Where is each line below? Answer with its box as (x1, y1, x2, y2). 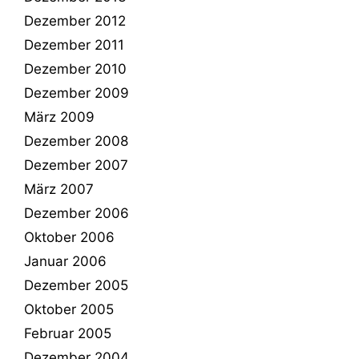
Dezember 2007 (24, 156, 128, 173)
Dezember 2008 (24, 132, 128, 149)
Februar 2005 (24, 325, 111, 341)
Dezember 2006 (24, 204, 129, 221)
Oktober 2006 (24, 228, 115, 245)
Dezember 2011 (24, 36, 124, 53)
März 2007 (24, 180, 94, 197)
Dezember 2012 (24, 12, 126, 29)
